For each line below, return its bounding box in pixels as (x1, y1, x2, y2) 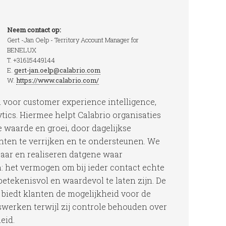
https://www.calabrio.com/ (16, 76, 99, 84)
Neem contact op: (7, 26, 61, 34)
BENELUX (7, 46, 36, 54)
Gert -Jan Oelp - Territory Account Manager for (7, 36, 139, 44)
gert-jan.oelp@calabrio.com (14, 66, 100, 74)
